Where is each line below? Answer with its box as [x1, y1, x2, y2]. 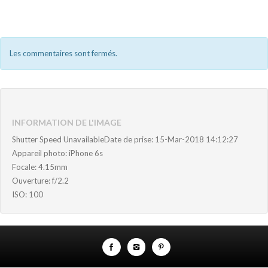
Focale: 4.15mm [12, 162, 68, 172]
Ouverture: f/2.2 [12, 176, 69, 186]
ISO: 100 [12, 190, 43, 200]
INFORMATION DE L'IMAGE [12, 117, 121, 128]
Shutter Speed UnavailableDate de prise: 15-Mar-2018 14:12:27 [12, 135, 238, 145]
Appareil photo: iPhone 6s [12, 148, 103, 159]
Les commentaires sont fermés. [10, 48, 117, 59]
